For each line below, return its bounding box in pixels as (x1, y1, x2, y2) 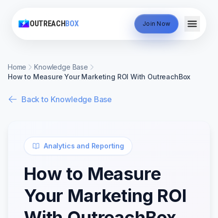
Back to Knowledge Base (21, 94, 112, 104)
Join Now (143, 20, 170, 27)
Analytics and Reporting (44, 142, 124, 150)
